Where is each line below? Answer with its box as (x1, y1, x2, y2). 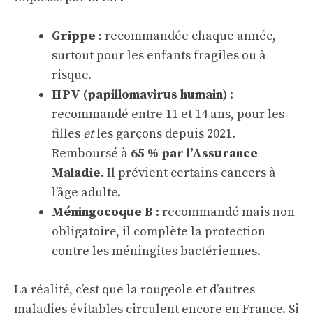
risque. (52, 66, 92, 83)
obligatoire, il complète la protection (52, 223, 265, 240)
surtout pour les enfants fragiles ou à (52, 47, 266, 64)
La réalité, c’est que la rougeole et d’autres (14, 281, 255, 298)
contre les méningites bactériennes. (52, 242, 261, 259)
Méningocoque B (52, 203, 153, 220)
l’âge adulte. (52, 184, 121, 201)
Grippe (52, 27, 96, 44)
